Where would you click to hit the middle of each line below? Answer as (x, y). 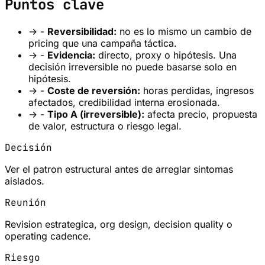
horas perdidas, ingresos (197, 90)
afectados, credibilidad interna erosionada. (124, 102)
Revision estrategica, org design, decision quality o (119, 224)
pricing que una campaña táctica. (103, 43)
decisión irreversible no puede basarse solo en (132, 67)
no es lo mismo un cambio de (184, 31)
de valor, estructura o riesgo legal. (105, 126)
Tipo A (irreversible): (96, 114)
